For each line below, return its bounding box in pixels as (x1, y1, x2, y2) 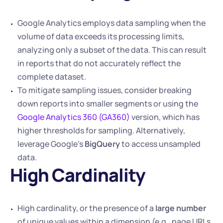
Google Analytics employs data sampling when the (17, 17, 206, 28)
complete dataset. (17, 71, 88, 82)
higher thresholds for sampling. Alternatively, (17, 125, 185, 136)
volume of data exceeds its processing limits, (17, 31, 184, 42)
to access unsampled (120, 138, 201, 149)
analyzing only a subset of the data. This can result (17, 44, 207, 55)
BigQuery (85, 138, 120, 149)
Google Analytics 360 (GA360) (17, 111, 130, 122)
